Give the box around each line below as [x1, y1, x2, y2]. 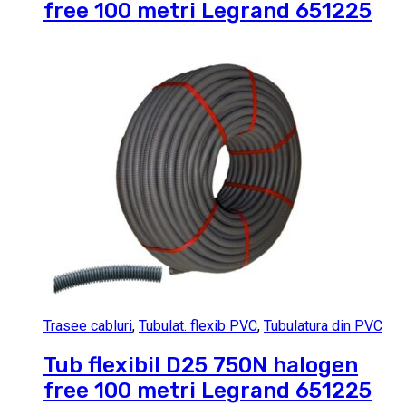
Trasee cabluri [43, 316, 132, 334]
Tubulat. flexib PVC [139, 316, 257, 334]
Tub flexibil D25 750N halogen [43, 352, 358, 378]
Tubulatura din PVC [264, 316, 382, 334]
